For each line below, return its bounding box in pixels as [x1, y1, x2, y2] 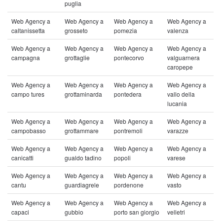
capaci [11, 208, 29, 216]
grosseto [65, 26, 88, 35]
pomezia [114, 26, 137, 35]
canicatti [11, 153, 34, 162]
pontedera [114, 90, 142, 98]
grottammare [65, 126, 99, 135]
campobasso [11, 126, 46, 135]
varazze [167, 126, 188, 135]
